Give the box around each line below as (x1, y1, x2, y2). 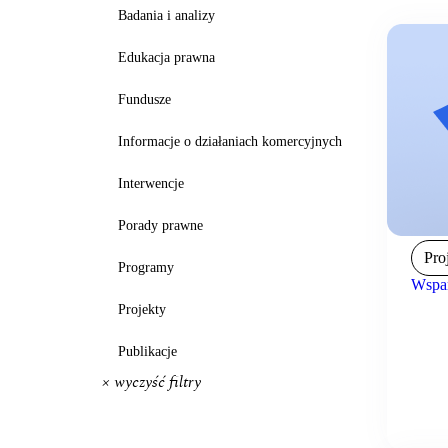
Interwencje (118, 175, 184, 191)
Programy (118, 259, 174, 275)
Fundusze (118, 91, 171, 107)
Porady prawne (118, 217, 203, 233)
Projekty (118, 301, 166, 317)
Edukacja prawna (118, 49, 215, 65)
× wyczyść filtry (102, 374, 201, 391)
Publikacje (118, 343, 177, 359)
